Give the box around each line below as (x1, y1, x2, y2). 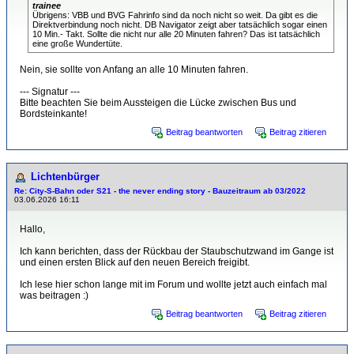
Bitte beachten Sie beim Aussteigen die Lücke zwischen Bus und (20, 97, 296, 108)
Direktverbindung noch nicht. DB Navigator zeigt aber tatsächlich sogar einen (32, 20, 327, 29)
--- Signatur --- (20, 86, 80, 97)
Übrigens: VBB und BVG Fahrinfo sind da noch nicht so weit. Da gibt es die (32, 10, 318, 20)
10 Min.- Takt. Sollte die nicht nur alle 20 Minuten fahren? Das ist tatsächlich (32, 29, 320, 39)
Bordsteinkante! (20, 108, 87, 119)
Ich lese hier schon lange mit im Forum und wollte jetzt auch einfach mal (20, 279, 327, 290)
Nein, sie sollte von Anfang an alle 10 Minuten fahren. (20, 64, 248, 75)
